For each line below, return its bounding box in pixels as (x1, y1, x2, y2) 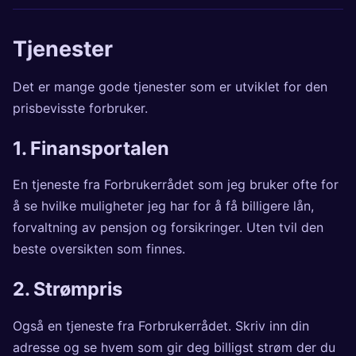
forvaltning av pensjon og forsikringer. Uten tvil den (13, 219, 323, 236)
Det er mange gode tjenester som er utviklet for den (13, 78, 327, 95)
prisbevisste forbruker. (13, 99, 148, 116)
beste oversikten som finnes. (13, 241, 185, 257)
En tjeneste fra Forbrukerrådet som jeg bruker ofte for (13, 176, 339, 193)
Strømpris (33, 277, 122, 301)
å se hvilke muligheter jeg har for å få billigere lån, (13, 198, 314, 215)
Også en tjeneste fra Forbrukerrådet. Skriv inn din (13, 317, 309, 334)
